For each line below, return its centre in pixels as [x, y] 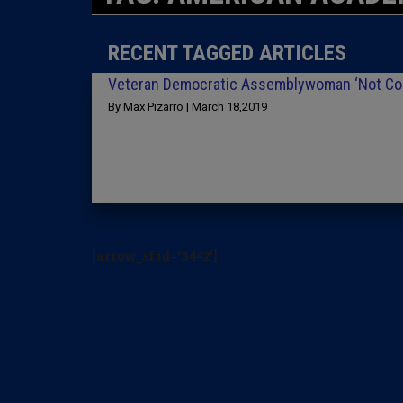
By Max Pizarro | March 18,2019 [188, 107]
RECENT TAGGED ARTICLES [227, 53]
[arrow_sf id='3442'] [155, 257]
